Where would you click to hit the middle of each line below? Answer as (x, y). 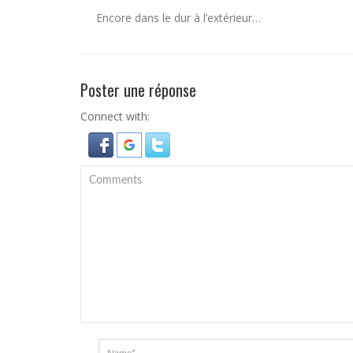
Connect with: (115, 116)
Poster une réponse (138, 90)
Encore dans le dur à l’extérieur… (178, 18)
